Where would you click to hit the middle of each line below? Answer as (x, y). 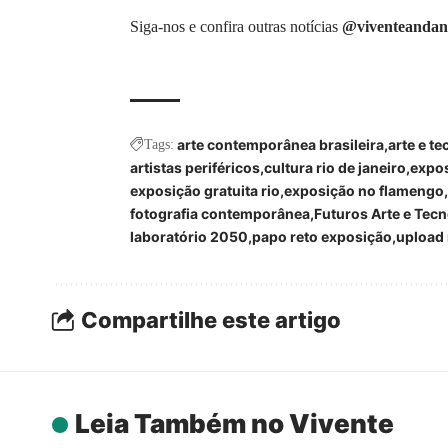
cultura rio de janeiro (335, 167)
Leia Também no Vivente (234, 423)
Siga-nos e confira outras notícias (236, 26)
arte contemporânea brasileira (280, 144)
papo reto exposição (322, 236)
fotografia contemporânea (220, 213)
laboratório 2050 (189, 236)
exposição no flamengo (364, 190)
